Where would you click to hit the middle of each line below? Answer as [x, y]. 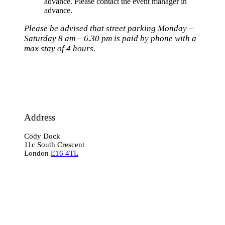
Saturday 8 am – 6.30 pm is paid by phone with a [110, 38]
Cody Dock [42, 136]
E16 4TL [65, 153]
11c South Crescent [54, 145]
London [37, 153]
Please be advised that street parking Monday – [109, 28]
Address [40, 117]
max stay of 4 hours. [60, 48]
